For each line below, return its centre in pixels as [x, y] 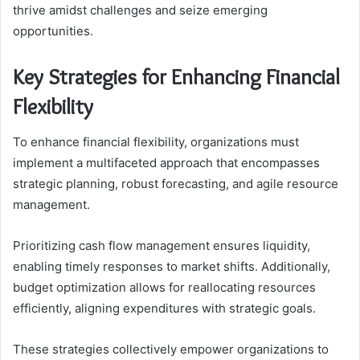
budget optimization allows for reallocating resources [164, 288]
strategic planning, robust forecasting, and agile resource [176, 184]
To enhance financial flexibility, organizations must [156, 142]
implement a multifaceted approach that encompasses [166, 163]
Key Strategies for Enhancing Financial [176, 76]
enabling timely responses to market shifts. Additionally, [172, 267]
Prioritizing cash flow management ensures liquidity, [162, 246]
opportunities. [53, 31]
